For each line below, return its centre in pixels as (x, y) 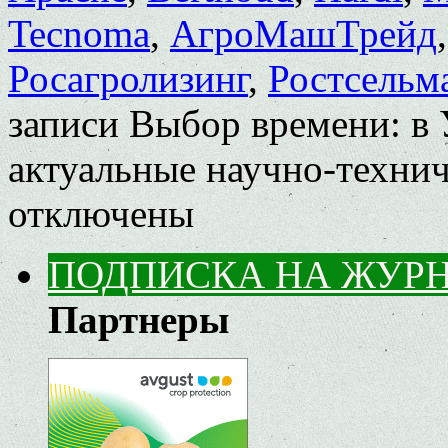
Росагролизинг (128, 78)
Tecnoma (79, 33)
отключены (101, 213)
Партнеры (138, 319)
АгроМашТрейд (303, 33)
